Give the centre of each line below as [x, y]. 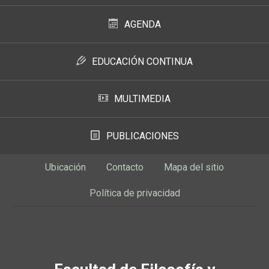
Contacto [125, 167]
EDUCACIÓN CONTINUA [142, 61]
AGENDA [142, 24]
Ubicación [65, 167]
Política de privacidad [134, 193]
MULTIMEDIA [142, 98]
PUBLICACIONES [142, 136]
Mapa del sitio [194, 167]
